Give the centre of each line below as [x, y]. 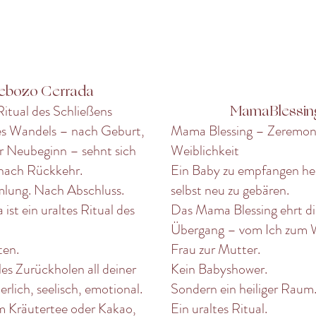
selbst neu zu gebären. [230, 190]
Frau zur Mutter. [215, 249]
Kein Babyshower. [219, 269]
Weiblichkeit [205, 151]
